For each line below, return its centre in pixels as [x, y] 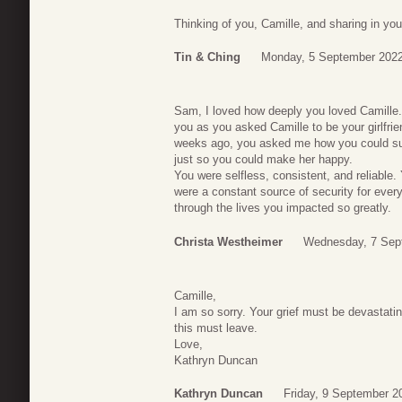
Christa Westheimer [228, 241]
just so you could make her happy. [263, 160]
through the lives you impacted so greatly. [283, 208]
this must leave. [216, 328]
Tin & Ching [207, 57]
